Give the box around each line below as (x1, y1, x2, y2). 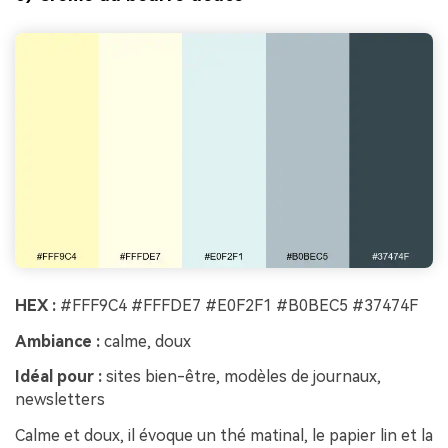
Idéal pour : (15, 367, 102, 387)
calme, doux (100, 331, 191, 351)
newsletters (15, 390, 105, 410)
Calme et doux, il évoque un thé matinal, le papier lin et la (15, 426, 433, 446)
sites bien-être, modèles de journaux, (102, 367, 381, 387)
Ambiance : (15, 331, 100, 351)
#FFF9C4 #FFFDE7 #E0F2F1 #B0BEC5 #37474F (56, 295, 418, 315)
